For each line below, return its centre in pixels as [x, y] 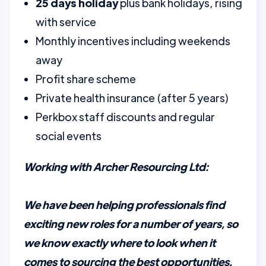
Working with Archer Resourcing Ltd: [116, 167]
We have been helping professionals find [124, 205]
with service [66, 22]
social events [69, 136]
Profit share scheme [86, 79]
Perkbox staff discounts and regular [125, 117]
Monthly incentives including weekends [133, 41]
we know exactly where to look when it [120, 243]
